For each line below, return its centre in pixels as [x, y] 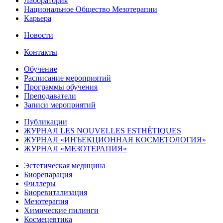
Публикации [46, 121]
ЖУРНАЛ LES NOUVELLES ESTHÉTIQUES [103, 130]
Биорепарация [48, 174]
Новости [39, 35]
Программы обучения [61, 87]
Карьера [38, 18]
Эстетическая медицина [65, 165]
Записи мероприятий [60, 105]
